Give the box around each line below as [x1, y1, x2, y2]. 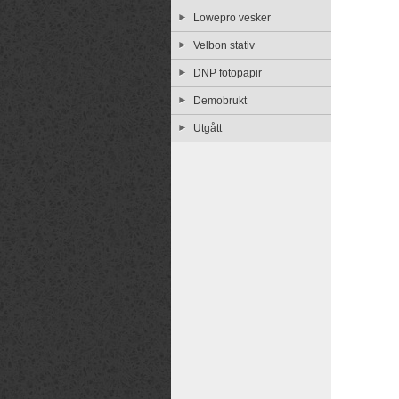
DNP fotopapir [193, 67, 262, 79]
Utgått [193, 122, 222, 134]
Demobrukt [193, 94, 247, 107]
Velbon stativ [193, 39, 255, 52]
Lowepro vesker [193, 12, 271, 24]
